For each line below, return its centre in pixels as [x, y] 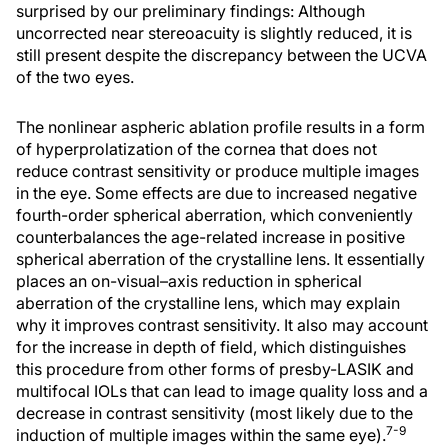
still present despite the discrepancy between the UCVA [221, 55]
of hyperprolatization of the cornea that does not [196, 149]
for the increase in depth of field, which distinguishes [211, 347]
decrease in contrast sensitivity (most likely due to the [214, 413]
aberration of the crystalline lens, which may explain [208, 303]
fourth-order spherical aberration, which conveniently [214, 215]
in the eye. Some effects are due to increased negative [216, 193]
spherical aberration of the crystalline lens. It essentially [220, 259]
